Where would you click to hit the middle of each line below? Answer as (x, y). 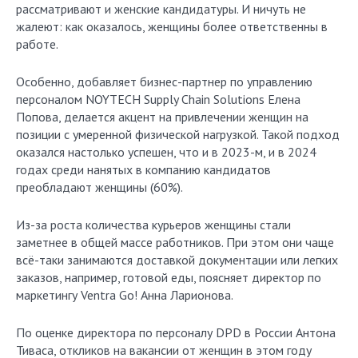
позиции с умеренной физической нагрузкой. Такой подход (178, 134)
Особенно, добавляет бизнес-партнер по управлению (164, 82)
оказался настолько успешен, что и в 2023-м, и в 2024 (166, 152)
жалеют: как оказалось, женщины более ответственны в (172, 26)
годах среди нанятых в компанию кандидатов (143, 169)
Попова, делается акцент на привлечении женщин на (162, 117)
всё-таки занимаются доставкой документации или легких (177, 260)
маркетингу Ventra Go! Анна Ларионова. (125, 295)
